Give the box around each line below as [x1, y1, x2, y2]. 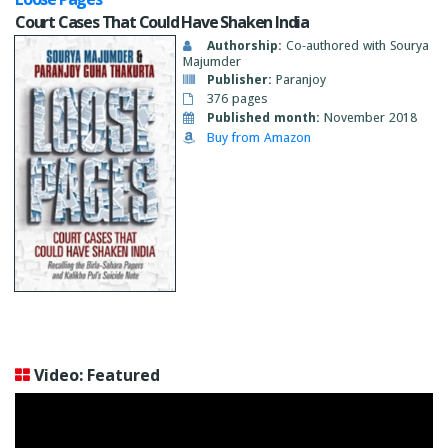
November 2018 [324, 109, 417, 127]
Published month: [207, 109, 320, 127]
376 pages [203, 90, 267, 108]
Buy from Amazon [207, 128, 311, 146]
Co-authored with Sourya [282, 36, 429, 54]
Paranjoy [272, 71, 326, 89]
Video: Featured [34, 364, 160, 387]
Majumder [183, 52, 241, 70]
